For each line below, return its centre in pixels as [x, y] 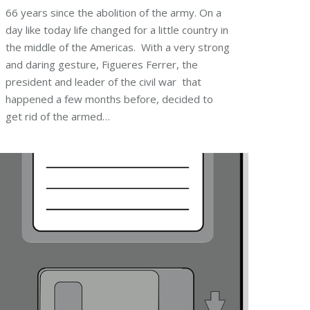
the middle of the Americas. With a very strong [118, 47]
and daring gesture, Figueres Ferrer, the [102, 65]
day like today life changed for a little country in [117, 30]
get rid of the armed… [58, 117]
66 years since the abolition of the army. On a [113, 13]
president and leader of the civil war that [103, 82]
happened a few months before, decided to [109, 99]
